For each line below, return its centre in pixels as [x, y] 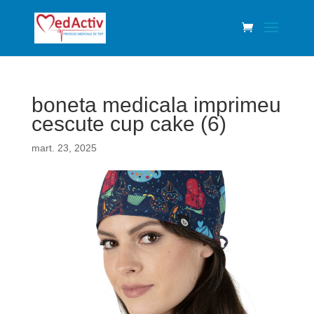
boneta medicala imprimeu [156, 105]
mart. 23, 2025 [64, 148]
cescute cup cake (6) [129, 124]
